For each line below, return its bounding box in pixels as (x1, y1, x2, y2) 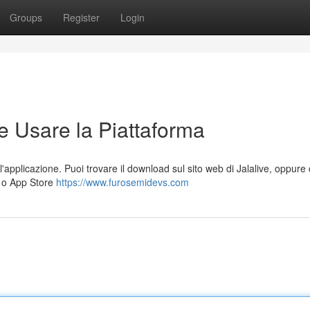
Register (63, 10, 100, 24)
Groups (10, 10, 42, 24)
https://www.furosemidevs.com (56, 175, 189, 189)
